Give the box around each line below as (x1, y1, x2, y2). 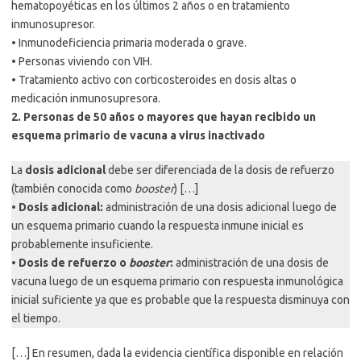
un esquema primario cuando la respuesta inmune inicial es (11, 218, 304, 232)
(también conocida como (11, 181, 135, 195)
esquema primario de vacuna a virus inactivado (11, 128, 265, 142)
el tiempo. (11, 311, 60, 325)
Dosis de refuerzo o (19, 255, 129, 269)
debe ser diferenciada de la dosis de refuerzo (108, 163, 334, 176)
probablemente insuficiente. (11, 237, 153, 251)
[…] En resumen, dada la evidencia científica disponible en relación (11, 346, 343, 359)
